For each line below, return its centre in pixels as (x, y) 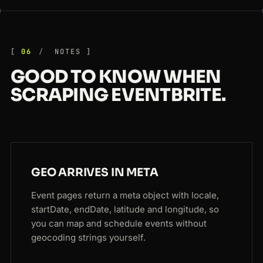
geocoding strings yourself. (88, 238)
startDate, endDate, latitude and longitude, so (125, 210)
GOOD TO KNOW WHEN (116, 77)
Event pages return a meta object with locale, (125, 195)
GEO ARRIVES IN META (95, 173)
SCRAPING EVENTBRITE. (118, 95)
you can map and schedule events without (119, 224)
